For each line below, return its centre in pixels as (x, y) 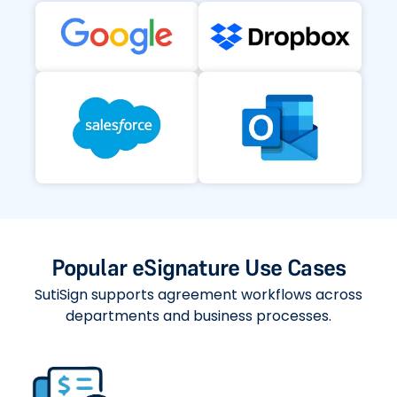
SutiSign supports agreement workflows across (198, 295)
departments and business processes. (198, 316)
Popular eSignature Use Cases (198, 268)
